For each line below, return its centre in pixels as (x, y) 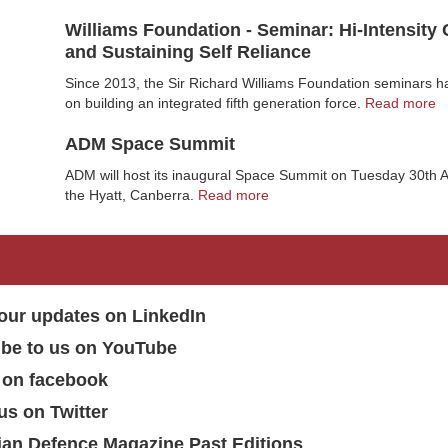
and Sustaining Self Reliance (188, 52)
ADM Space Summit (150, 144)
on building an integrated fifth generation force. (213, 103)
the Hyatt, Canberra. (129, 195)
